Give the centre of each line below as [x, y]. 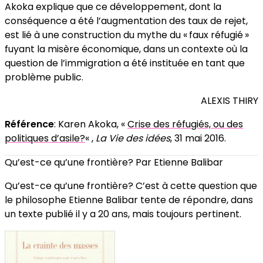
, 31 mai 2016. [198, 139]
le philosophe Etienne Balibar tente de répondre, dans [129, 200]
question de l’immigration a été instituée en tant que [125, 63]
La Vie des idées [133, 139]
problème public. [44, 77]
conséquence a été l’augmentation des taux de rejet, [126, 21]
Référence [29, 124]
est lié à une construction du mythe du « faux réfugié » [127, 35]
